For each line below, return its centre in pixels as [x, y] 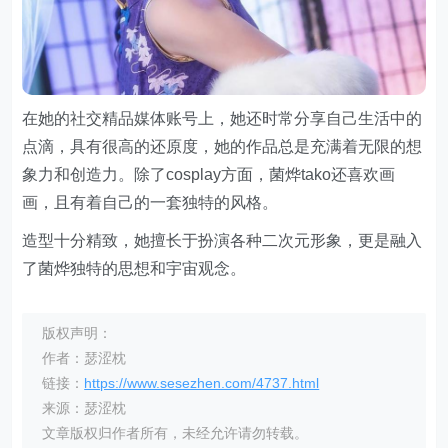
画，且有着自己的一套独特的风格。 [150, 202]
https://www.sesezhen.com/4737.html [202, 382]
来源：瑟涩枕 [84, 407]
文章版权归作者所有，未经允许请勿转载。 [175, 432]
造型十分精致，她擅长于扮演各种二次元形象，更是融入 [222, 240]
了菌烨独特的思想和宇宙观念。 [134, 268]
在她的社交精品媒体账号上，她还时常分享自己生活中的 [222, 118]
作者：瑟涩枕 [84, 357]
